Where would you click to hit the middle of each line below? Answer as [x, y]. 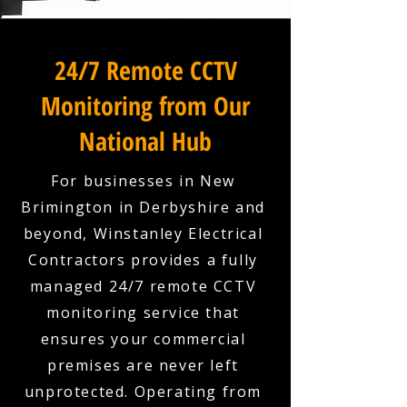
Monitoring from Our [145, 105]
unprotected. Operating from [143, 392]
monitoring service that [143, 313]
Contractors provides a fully [143, 260]
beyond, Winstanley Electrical [143, 233]
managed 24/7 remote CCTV [143, 286]
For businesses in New [143, 181]
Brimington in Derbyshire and [143, 207]
